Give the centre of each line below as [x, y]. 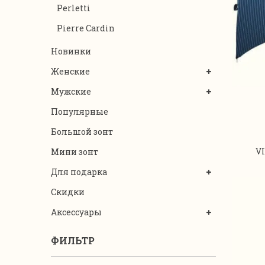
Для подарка [79, 172]
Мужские [71, 91]
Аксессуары [76, 212]
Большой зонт [82, 132]
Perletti [74, 8]
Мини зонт [75, 152]
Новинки [71, 51]
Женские [70, 71]
